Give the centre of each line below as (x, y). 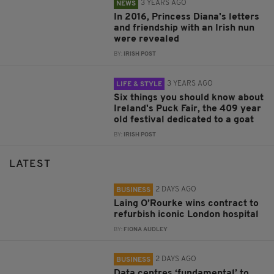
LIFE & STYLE (139, 85)
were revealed (147, 39)
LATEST (30, 165)
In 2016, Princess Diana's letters (187, 17)
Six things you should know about (189, 98)
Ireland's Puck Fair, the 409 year (188, 109)
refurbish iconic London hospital (187, 215)
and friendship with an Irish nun (184, 28)
